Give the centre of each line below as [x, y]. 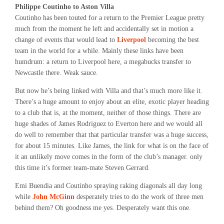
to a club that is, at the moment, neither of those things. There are [108, 113]
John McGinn [53, 197]
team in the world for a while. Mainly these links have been [99, 51]
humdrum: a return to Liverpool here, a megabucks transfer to [103, 62]
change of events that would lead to [66, 40]
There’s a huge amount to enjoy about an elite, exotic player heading [112, 102]
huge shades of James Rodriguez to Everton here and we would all [109, 124]
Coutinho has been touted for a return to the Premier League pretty [110, 18]
